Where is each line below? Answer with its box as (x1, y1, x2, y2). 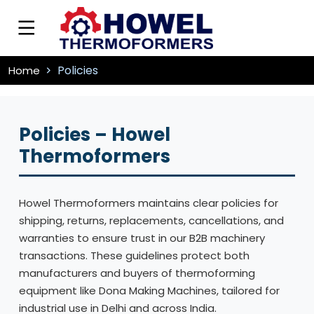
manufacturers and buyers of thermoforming (19, 266, 255, 280)
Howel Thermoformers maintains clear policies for (19, 196, 278, 210)
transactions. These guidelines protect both (19, 248, 250, 263)
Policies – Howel (19, 122, 170, 147)
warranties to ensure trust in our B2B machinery (19, 231, 265, 245)
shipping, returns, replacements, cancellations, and (19, 213, 284, 228)
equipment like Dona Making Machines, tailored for (19, 283, 280, 298)
